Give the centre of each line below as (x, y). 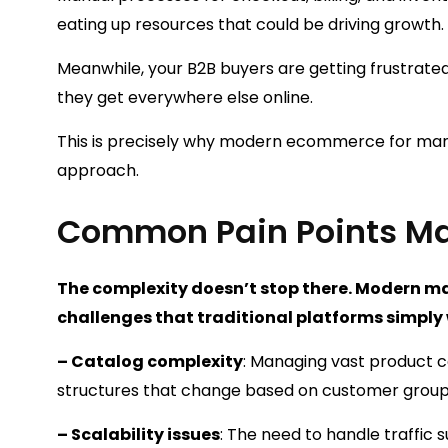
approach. (98, 170)
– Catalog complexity (150, 361)
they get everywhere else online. (187, 97)
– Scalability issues (138, 434)
